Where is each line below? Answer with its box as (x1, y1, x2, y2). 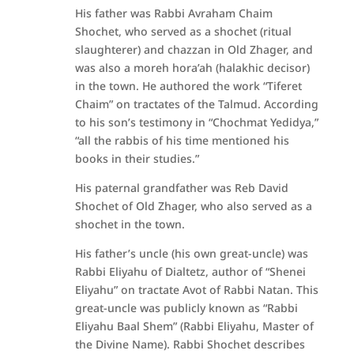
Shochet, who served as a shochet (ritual (74, 24, 292, 39)
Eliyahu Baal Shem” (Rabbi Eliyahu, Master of (74, 318, 314, 333)
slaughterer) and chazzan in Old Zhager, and (74, 42, 313, 57)
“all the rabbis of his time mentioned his (74, 133, 289, 148)
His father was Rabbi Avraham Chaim (74, 6, 273, 21)
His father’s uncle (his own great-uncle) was (74, 246, 308, 261)
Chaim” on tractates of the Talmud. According (74, 96, 318, 111)
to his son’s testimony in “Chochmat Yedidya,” (74, 115, 318, 130)
